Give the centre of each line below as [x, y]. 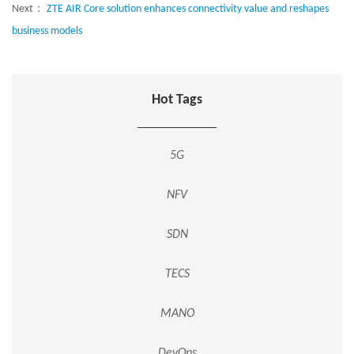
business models [47, 31]
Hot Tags [177, 100]
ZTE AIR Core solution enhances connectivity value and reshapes [188, 9]
